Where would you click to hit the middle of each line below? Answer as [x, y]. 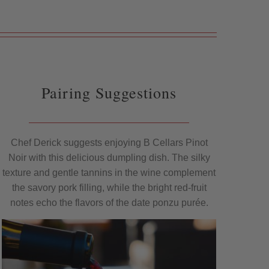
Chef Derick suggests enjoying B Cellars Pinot [109, 143]
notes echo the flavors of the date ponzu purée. [109, 203]
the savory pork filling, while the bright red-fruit [109, 188]
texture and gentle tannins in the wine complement [109, 173]
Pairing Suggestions [109, 92]
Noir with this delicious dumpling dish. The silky [109, 158]
